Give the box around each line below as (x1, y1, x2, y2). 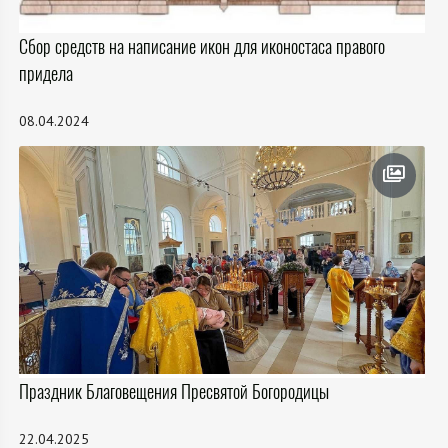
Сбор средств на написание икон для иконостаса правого (19, 33, 385, 59)
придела (19, 60, 73, 86)
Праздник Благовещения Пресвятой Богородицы (19, 378, 329, 404)
